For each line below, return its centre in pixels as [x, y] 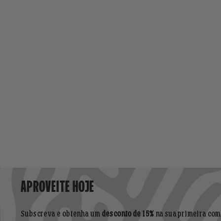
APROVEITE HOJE [58, 185]
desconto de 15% [128, 214]
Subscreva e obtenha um [61, 214]
